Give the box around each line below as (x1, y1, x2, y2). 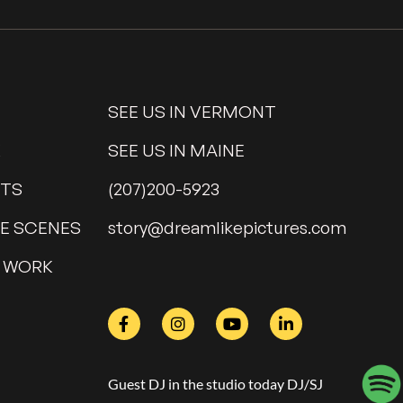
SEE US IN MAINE (107, 139, 245, 161)
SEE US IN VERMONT (107, 101, 276, 122)
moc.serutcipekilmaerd (163, 217, 346, 238)
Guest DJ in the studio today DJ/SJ (107, 375, 323, 392)
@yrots (107, 217, 164, 238)
